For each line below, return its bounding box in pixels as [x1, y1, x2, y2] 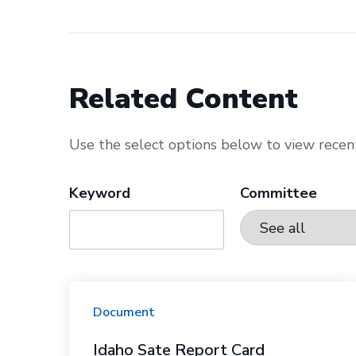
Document [93, 304, 156, 321]
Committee [240, 184, 318, 203]
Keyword [69, 184, 131, 203]
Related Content [69, 79, 299, 118]
